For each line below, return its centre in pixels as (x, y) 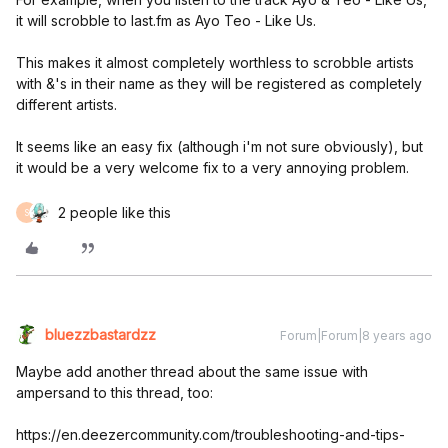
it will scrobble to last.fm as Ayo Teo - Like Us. (166, 20)
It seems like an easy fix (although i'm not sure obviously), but (219, 146)
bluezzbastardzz (100, 334)
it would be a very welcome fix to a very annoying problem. (212, 167)
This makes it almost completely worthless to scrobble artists (215, 62)
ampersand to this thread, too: (114, 392)
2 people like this (114, 212)
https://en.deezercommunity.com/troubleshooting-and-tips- (210, 434)
